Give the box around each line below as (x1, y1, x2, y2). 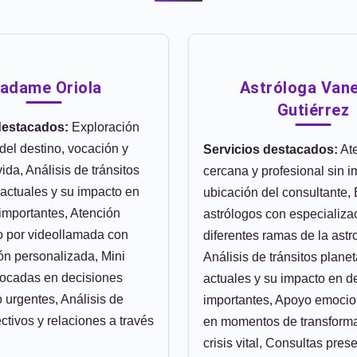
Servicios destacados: (203, 143, 338, 156)
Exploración (69, 120, 139, 134)
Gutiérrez (277, 100, 350, 120)
